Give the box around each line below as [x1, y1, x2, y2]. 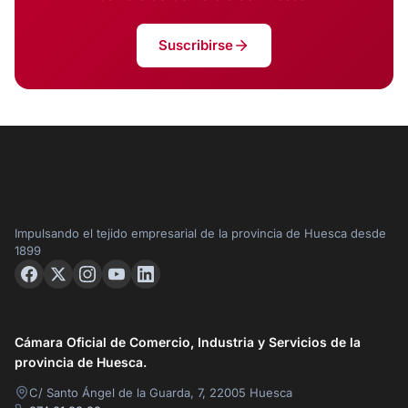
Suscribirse [158, 36, 233, 54]
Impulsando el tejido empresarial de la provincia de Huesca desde [15, 226, 386, 241]
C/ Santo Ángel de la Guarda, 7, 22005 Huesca [29, 385, 292, 401]
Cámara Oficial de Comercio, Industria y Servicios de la [15, 334, 361, 351]
